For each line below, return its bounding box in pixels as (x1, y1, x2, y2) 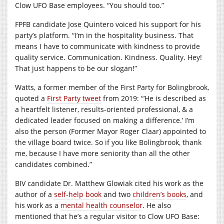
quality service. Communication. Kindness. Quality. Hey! (15, 52, 202, 62)
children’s (132, 189, 165, 199)
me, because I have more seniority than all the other (15, 148, 190, 158)
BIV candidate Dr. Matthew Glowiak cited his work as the (15, 178, 203, 188)
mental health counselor (60, 200, 142, 210)
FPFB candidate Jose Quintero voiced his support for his (15, 19, 201, 29)
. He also (142, 200, 171, 210)
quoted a (15, 93, 47, 103)
